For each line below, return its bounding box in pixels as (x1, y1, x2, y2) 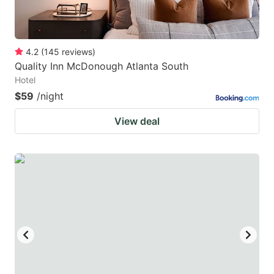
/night (37, 89, 64, 102)
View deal (114, 114, 160, 127)
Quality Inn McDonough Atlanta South (15, 59, 188, 72)
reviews (62, 46, 92, 57)
